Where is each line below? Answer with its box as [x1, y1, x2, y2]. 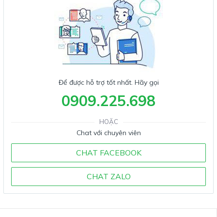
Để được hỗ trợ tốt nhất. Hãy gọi [58, 78, 159, 87]
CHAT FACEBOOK [76, 148, 141, 157]
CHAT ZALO [86, 171, 131, 181]
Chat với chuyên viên [76, 128, 141, 137]
